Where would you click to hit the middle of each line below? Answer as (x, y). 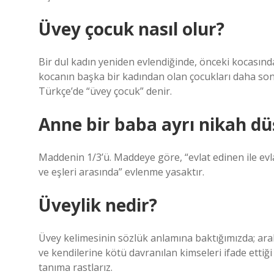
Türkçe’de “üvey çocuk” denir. (105, 91)
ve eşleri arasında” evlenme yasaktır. (121, 172)
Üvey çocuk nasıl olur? (131, 29)
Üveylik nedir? (98, 205)
